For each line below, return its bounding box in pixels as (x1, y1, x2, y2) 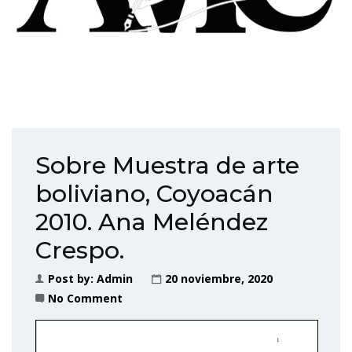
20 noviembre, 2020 (165, 270, 273, 286)
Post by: (48, 270, 97, 286)
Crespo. (35, 235, 124, 265)
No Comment (48, 290, 123, 306)
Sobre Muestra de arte (35, 150, 299, 180)
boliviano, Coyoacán (35, 178, 273, 208)
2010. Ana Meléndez (35, 207, 268, 236)
